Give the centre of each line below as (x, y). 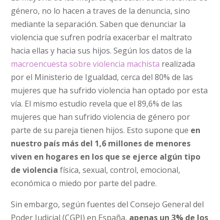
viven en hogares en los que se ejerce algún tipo (106, 156)
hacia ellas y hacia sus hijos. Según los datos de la (101, 50)
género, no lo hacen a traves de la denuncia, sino (101, 11)
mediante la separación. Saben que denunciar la (98, 24)
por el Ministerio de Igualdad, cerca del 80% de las (102, 77)
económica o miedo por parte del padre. (85, 183)
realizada (178, 64)
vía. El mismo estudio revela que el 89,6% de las (97, 103)
